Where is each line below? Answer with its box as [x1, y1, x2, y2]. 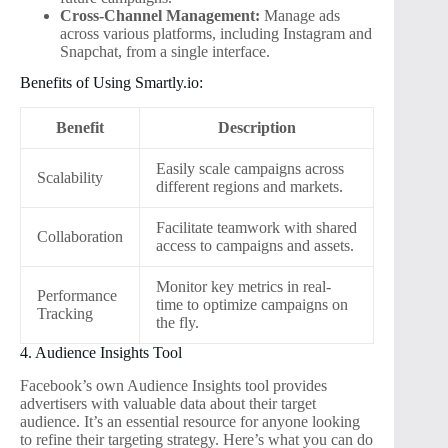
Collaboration [37, 227, 123, 245]
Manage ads [260, 7, 340, 25]
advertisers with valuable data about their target [20, 394, 316, 412]
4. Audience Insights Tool [20, 343, 182, 361]
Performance [37, 286, 117, 304]
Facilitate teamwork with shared [156, 218, 357, 236]
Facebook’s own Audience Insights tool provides [20, 376, 327, 394]
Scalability [37, 168, 103, 186]
